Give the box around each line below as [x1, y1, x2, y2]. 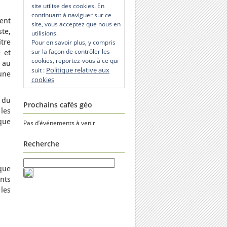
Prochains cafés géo [23, 100, 92, 109]
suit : [31, 66, 46, 74]
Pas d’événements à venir [23, 119, 95, 127]
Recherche [23, 139, 59, 148]
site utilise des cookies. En [31, 2, 104, 10]
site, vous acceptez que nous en [31, 20, 121, 28]
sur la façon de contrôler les [31, 47, 110, 56]
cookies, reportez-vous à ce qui [31, 56, 119, 65]
